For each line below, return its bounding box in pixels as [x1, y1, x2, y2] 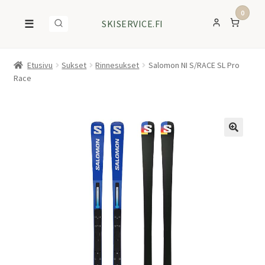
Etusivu [27, 60, 53, 71]
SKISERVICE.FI [102, 18, 163, 30]
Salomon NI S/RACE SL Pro [148, 60, 240, 71]
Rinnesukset [95, 60, 140, 71]
